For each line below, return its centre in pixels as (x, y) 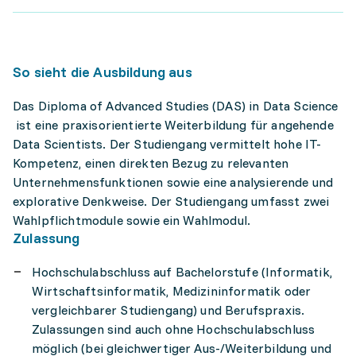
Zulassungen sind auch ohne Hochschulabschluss (174, 329)
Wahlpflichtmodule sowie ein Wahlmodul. (132, 220)
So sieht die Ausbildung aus (103, 72)
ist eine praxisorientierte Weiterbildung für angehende (173, 125)
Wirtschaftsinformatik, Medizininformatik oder (172, 291)
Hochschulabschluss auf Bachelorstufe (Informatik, (182, 272)
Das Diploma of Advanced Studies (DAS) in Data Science (176, 106)
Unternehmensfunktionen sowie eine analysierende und (173, 182)
